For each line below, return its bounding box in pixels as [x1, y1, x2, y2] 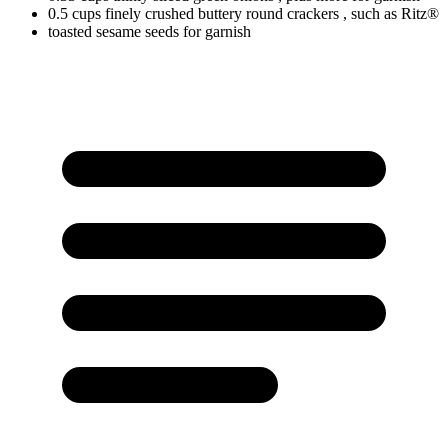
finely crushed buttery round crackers [101, 4, 343, 22]
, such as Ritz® [343, 4, 439, 22]
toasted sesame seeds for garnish [48, 22, 251, 40]
